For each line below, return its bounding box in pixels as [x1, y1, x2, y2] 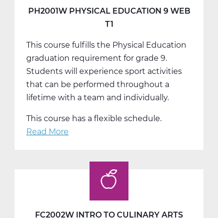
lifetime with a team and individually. [26, 92, 169, 102]
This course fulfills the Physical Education [26, 40, 186, 50]
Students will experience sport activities [26, 66, 182, 76]
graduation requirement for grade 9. [26, 53, 167, 63]
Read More [26, 127, 69, 136]
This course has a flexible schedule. [26, 113, 162, 123]
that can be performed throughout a [26, 79, 169, 89]
